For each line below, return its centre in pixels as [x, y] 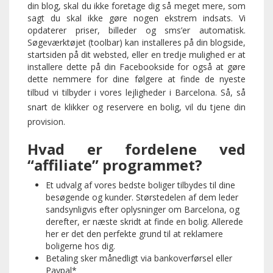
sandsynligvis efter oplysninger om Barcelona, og [143, 210]
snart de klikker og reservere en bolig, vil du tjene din [136, 107]
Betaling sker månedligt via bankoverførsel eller [139, 258]
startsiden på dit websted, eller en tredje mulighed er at [136, 55]
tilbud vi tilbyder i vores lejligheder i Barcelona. [124, 93]
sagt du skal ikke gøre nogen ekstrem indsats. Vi [136, 18]
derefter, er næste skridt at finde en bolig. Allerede [144, 222]
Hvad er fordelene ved [136, 149]
